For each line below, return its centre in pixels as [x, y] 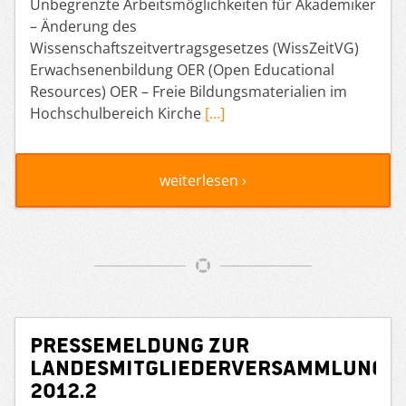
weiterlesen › [203, 180]
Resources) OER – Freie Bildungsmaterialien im [188, 91]
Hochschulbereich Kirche [117, 113]
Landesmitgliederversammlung [208, 366]
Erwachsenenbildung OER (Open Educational [182, 69]
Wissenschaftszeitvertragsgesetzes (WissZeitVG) [194, 48]
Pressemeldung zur [140, 343]
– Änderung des [83, 26]
